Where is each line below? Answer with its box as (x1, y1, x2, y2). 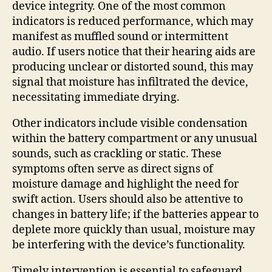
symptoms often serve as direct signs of (12, 161, 213, 176)
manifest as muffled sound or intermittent (12, 29, 228, 44)
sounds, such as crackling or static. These (12, 146, 222, 161)
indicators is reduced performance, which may (12, 14, 253, 29)
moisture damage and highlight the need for (12, 177, 239, 191)
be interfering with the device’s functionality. (12, 237, 245, 252)
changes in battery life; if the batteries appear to (12, 207, 259, 222)
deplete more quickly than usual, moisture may (12, 222, 255, 237)
